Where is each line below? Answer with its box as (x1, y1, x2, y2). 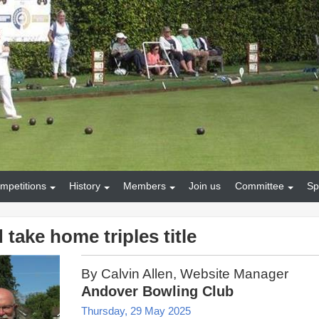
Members (123, 180, 166, 192)
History (69, 180, 100, 192)
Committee (235, 180, 284, 192)
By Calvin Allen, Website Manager (81, 266, 288, 281)
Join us (189, 180, 221, 192)
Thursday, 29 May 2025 (81, 304, 191, 317)
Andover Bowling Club (81, 283, 234, 299)
